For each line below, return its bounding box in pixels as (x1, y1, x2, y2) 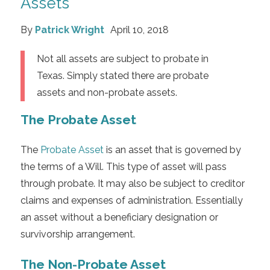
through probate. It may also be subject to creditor (20, 178, 245, 190)
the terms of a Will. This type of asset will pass (20, 161, 227, 173)
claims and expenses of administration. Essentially (20, 195, 243, 207)
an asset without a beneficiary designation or (20, 212, 218, 224)
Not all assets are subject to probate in (36, 52, 209, 64)
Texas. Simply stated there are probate (36, 69, 209, 81)
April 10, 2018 (110, 24, 169, 36)
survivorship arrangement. (20, 228, 135, 240)
